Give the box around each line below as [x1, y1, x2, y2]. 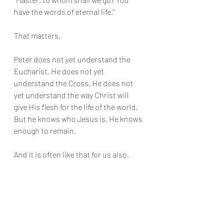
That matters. [14, 31, 60, 40]
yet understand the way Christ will [14, 90, 130, 100]
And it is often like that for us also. [14, 150, 129, 159]
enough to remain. [14, 126, 76, 135]
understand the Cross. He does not [14, 78, 135, 88]
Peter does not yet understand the [14, 55, 132, 64]
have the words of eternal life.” [14, 7, 115, 16]
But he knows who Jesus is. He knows [14, 114, 144, 123]
